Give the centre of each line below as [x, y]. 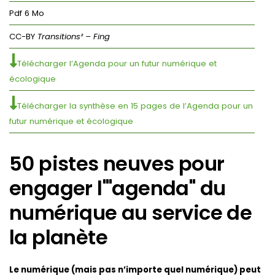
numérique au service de [131, 212]
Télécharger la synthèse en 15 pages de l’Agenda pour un [135, 106]
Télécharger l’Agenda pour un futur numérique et [117, 63]
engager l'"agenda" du [118, 188]
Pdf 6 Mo [27, 13]
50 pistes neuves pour [117, 163]
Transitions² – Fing [74, 36]
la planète [58, 237]
